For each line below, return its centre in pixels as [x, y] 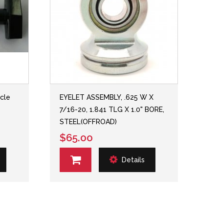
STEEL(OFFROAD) [88, 121]
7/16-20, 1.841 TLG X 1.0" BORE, [112, 109]
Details [133, 160]
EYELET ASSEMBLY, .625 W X [107, 97]
